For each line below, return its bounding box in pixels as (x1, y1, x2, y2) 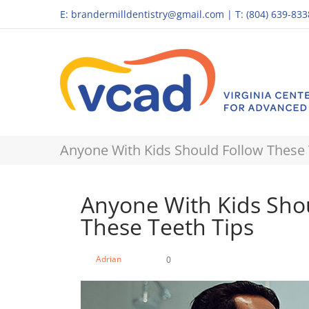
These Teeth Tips (81, 212, 254, 241)
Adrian (96, 253, 121, 265)
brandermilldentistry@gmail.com (71, 8, 224, 21)
